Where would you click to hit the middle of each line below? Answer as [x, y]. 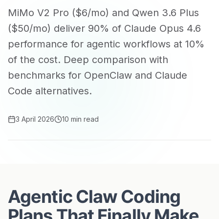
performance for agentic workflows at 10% [106, 44]
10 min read [80, 119]
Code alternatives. [50, 91]
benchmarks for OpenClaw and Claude [98, 75]
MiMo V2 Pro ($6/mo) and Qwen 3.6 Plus [103, 13]
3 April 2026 [35, 119]
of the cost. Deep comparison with [88, 60]
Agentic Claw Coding [94, 197]
